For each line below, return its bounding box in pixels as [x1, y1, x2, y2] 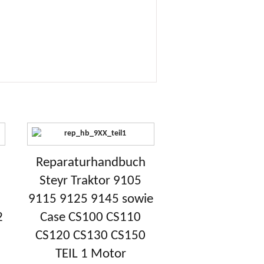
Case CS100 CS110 [40, 210, 141, 225]
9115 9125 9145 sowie [28, 192, 153, 206]
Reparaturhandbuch [35, 156, 146, 170]
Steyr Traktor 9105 [39, 174, 142, 188]
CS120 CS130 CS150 [35, 229, 146, 243]
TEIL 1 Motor [55, 247, 126, 261]
